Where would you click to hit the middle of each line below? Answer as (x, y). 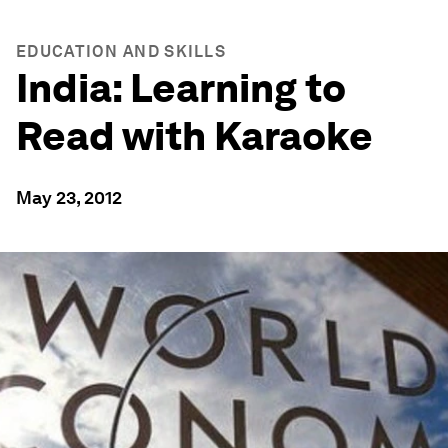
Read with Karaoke (194, 136)
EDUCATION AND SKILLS (121, 51)
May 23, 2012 (69, 197)
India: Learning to (181, 88)
